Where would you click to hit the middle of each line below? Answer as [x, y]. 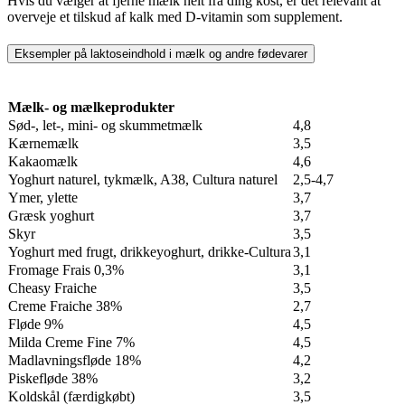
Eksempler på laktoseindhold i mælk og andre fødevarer [161, 54]
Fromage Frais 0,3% [66, 269]
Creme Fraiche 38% [65, 306]
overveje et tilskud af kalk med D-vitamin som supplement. [175, 17]
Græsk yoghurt [51, 215]
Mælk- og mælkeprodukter [91, 107]
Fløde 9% [36, 324]
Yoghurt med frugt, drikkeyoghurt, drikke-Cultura [150, 251]
